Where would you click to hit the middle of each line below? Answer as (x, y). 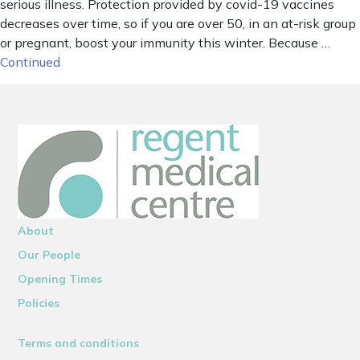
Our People (49, 254)
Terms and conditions (79, 343)
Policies (39, 303)
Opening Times (60, 278)
